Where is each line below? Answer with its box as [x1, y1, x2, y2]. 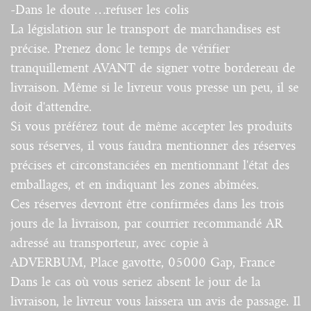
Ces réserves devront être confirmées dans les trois [10, 197, 284, 212]
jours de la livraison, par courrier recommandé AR [10, 217, 283, 231]
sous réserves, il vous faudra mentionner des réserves [10, 139, 296, 153]
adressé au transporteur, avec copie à [10, 236, 212, 251]
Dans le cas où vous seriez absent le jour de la [10, 275, 260, 289]
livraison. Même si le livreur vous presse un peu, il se [10, 81, 299, 95]
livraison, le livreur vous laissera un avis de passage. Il [10, 294, 301, 309]
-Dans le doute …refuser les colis [10, 3, 189, 17]
